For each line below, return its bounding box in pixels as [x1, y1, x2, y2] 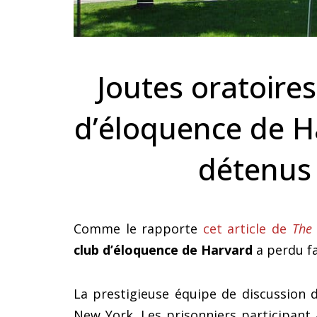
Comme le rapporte [74, 220, 203, 238]
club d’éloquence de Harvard [74, 241, 253, 259]
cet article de [202, 220, 292, 238]
